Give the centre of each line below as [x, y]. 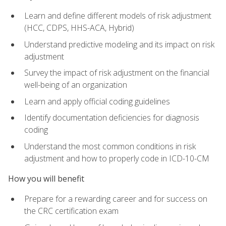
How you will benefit [46, 179]
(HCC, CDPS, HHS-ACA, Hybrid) [79, 27]
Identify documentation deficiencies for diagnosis [112, 118]
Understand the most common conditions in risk [110, 146]
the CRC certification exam [71, 211]
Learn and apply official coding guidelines [97, 101]
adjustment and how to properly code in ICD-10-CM [117, 158]
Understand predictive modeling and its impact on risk [119, 44]
